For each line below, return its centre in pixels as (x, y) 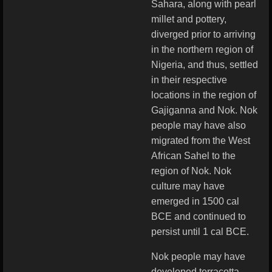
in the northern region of (202, 49)
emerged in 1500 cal (195, 201)
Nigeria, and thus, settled (205, 65)
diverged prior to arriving (203, 34)
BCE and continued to (199, 216)
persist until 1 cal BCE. (200, 232)
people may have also (199, 125)
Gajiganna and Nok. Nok (204, 110)
